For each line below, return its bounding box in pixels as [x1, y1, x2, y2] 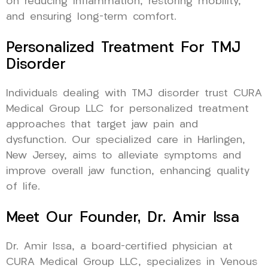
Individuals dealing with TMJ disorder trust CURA [6, 89, 262, 99]
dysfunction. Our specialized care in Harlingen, [6, 135, 245, 146]
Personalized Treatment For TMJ [6, 41, 240, 56]
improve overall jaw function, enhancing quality [6, 166, 249, 177]
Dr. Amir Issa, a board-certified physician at [6, 242, 233, 252]
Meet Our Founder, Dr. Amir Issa [6, 211, 239, 226]
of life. [6, 182, 40, 193]
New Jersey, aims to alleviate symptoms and [6, 151, 241, 162]
